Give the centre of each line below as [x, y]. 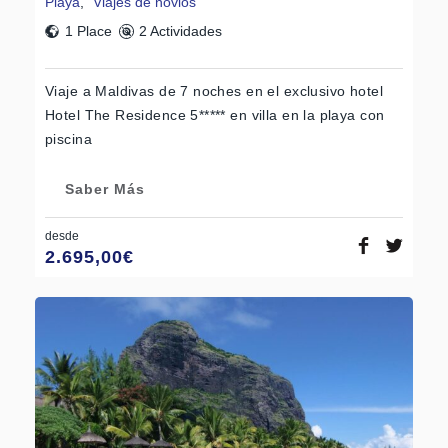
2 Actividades [180, 31]
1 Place [88, 31]
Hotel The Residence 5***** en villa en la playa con [215, 115]
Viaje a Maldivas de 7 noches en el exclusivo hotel [214, 91]
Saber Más [105, 189]
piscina [68, 139]
